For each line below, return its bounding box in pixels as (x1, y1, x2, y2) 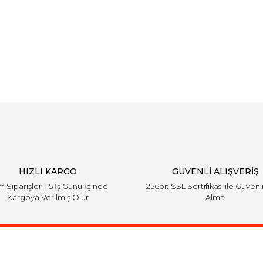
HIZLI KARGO (19, 166, 77, 177)
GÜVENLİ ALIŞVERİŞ (171, 166, 259, 177)
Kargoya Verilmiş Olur (7, 193, 89, 202)
